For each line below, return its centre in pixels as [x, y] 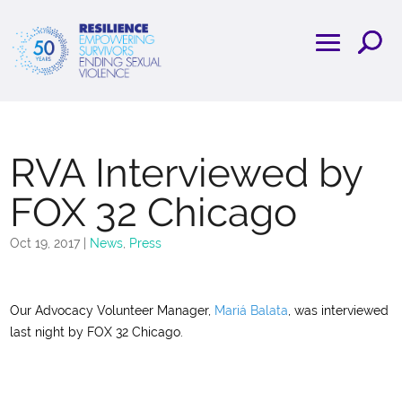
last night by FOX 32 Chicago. [97, 332]
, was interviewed [339, 311]
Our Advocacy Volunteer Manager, [113, 311]
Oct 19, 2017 [45, 244]
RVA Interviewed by [187, 173]
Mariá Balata [252, 311]
